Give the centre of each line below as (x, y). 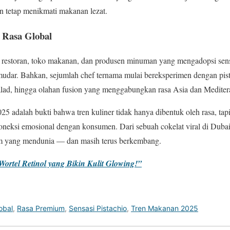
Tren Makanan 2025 (165, 208)
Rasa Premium (41, 208)
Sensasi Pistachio (98, 208)
